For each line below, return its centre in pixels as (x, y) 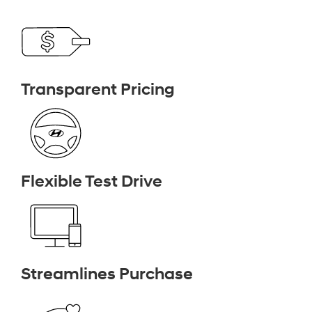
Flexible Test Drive (92, 182)
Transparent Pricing (98, 89)
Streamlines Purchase (107, 274)
